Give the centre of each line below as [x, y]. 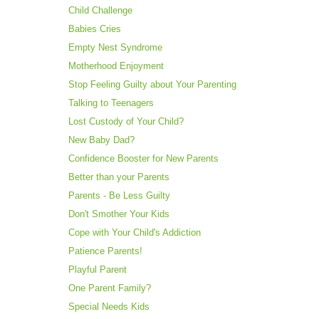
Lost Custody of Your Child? [126, 122]
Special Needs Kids [109, 307]
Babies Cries [95, 29]
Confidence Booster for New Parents [143, 159]
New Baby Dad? [101, 140]
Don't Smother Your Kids [119, 214]
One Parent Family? [110, 288]
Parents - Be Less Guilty [119, 196]
